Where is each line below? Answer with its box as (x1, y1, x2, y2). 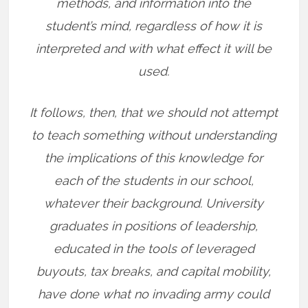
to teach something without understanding (31, 128, 276, 142)
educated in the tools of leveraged (53, 241, 254, 256)
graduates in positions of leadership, (49, 219, 258, 233)
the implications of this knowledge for (45, 151, 263, 165)
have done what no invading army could (38, 287, 270, 301)
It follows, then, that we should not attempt (30, 105, 278, 120)
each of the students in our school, (54, 173, 254, 188)
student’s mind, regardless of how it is (45, 19, 263, 33)
